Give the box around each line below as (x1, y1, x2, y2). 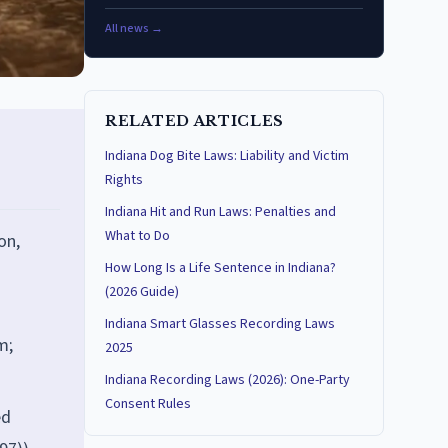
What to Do (105, 226, 170, 246)
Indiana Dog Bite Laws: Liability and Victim (105, 146, 349, 166)
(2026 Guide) (105, 282, 179, 302)
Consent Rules (105, 394, 191, 414)
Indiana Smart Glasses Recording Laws (105, 314, 335, 334)
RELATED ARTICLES (105, 112, 285, 130)
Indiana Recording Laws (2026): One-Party (105, 370, 350, 390)
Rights (105, 170, 143, 190)
